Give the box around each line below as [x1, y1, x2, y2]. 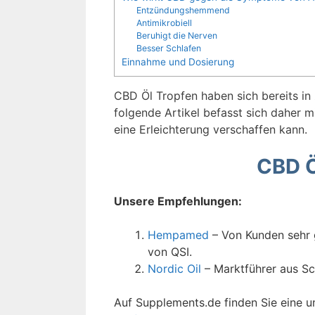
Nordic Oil [148, 261, 201, 276]
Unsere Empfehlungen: [114, 193, 242, 208]
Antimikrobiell [136, 17, 192, 28]
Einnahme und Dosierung [122, 56, 234, 67]
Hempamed [148, 227, 209, 242]
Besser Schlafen [136, 42, 201, 53]
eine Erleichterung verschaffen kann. [114, 122, 307, 136]
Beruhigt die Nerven [136, 30, 217, 41]
